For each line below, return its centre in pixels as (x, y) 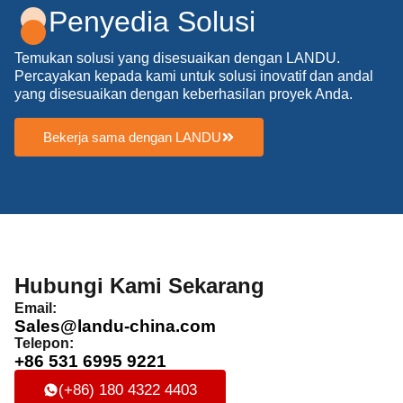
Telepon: (44, 343)
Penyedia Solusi (152, 21)
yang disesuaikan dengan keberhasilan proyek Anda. (184, 94)
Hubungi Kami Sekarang (139, 285)
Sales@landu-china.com (115, 326)
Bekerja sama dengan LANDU (132, 137)
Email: (36, 308)
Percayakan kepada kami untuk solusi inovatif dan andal (194, 76)
